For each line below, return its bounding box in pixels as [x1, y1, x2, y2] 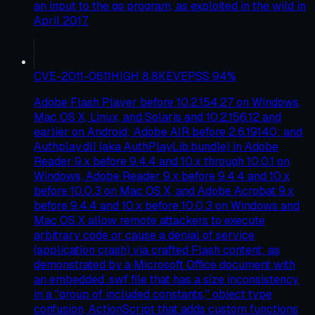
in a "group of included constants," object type [34, 287, 272, 302]
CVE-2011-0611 [34, 69, 111, 84]
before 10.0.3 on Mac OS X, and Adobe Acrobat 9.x [34, 184, 294, 199]
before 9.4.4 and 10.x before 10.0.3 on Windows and [34, 198, 300, 214]
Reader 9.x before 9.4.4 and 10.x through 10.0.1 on [34, 154, 290, 169]
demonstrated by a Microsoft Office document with [34, 257, 295, 273]
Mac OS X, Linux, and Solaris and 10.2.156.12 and [34, 110, 281, 125]
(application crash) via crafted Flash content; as [34, 243, 280, 258]
